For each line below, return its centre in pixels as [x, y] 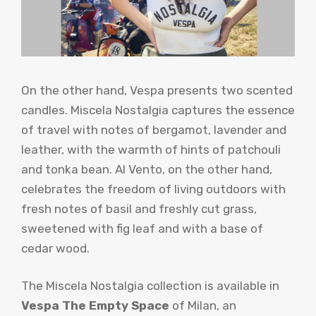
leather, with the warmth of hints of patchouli [151, 149]
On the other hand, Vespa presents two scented [157, 90]
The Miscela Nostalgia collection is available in [150, 286]
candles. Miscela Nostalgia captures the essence [158, 110]
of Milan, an [203, 306]
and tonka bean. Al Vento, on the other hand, [147, 169]
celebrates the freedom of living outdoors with [153, 189]
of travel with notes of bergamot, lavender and [154, 129]
